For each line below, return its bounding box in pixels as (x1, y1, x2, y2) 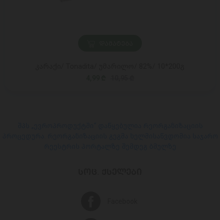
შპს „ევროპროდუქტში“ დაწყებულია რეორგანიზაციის (17, 122, 203, 130)
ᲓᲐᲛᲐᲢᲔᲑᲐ (99, 40, 133, 47)
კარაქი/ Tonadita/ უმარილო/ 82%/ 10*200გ (35, 62, 185, 71)
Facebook (107, 197, 137, 206)
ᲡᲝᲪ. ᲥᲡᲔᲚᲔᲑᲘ (78, 166, 142, 177)
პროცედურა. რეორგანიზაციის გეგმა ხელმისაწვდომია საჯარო (2, 132, 218, 140)
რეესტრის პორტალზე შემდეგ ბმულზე (44, 142, 176, 151)
